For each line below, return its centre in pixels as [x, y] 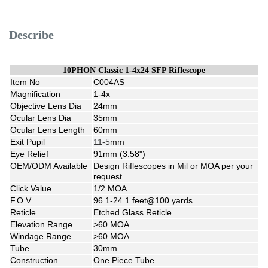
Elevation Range [41, 224]
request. [109, 176]
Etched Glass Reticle [133, 212]
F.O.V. [23, 200]
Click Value [31, 188]
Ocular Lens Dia [41, 118]
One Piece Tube [124, 260]
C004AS [109, 82]
